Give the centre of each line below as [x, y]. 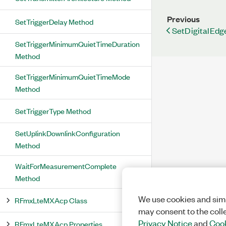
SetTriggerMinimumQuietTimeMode [73, 76]
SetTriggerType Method [53, 111]
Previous [183, 19]
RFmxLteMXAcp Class [51, 200]
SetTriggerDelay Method [54, 21]
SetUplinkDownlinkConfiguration [68, 133]
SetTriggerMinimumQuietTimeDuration [77, 44]
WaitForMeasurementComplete [66, 166]
